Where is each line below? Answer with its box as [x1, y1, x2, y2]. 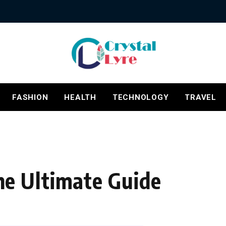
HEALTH [64, 92, 96, 102]
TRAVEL [185, 92, 216, 102]
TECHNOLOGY [112, 92, 169, 102]
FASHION [12, 92, 48, 102]
